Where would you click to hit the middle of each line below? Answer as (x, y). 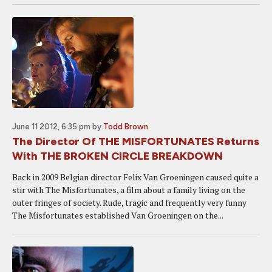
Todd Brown (126, 127)
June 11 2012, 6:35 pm (51, 127)
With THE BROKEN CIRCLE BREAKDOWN (117, 156)
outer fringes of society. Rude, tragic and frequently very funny (129, 202)
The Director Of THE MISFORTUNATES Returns (136, 141)
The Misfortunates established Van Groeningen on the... (118, 215)
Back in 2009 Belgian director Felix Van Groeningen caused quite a (135, 177)
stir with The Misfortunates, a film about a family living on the (129, 190)
